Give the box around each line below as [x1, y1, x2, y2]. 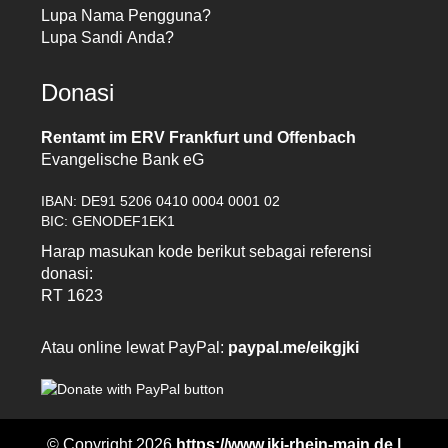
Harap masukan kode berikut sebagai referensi [41, 243, 373, 261]
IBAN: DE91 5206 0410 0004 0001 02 [41, 193, 281, 210]
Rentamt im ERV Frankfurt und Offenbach [41, 129, 357, 147]
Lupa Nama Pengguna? [41, 7, 212, 25]
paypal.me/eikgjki [228, 339, 360, 357]
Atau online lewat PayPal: [41, 339, 229, 357]
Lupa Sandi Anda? [41, 29, 175, 47]
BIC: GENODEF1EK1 [41, 213, 176, 230]
